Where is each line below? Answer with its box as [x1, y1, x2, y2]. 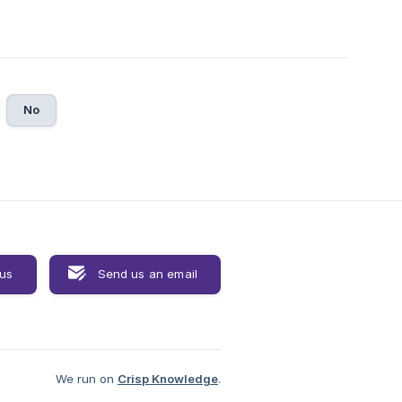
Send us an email [97, 266, 197, 281]
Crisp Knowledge [118, 371, 218, 386]
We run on [56, 371, 114, 386]
